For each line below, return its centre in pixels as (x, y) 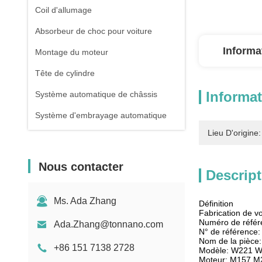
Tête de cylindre (65, 73)
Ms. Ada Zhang (85, 201)
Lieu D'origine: (234, 133)
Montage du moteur (72, 52)
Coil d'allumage (63, 10)
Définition (216, 204)
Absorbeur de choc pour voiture (94, 31)
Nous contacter (81, 167)
